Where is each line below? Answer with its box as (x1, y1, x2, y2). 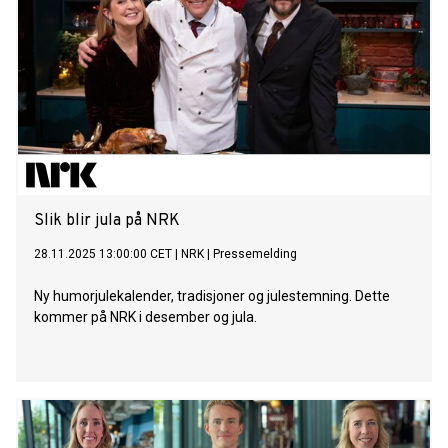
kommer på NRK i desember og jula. (34, 309, 257, 326)
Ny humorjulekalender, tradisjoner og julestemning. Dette (34, 288, 390, 305)
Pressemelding (213, 247, 297, 262)
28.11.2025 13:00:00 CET (34, 247, 172, 262)
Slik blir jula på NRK (34, 211, 180, 232)
